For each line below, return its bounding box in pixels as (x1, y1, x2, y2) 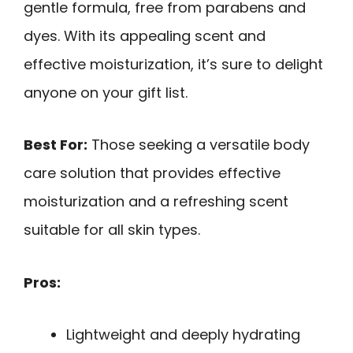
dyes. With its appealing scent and (24, 25, 266, 46)
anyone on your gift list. (24, 82, 188, 102)
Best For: (24, 135, 87, 155)
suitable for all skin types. (24, 220, 200, 240)
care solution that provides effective (24, 163, 281, 184)
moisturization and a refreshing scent (24, 191, 288, 212)
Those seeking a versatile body (87, 135, 310, 155)
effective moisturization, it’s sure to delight (24, 54, 323, 74)
